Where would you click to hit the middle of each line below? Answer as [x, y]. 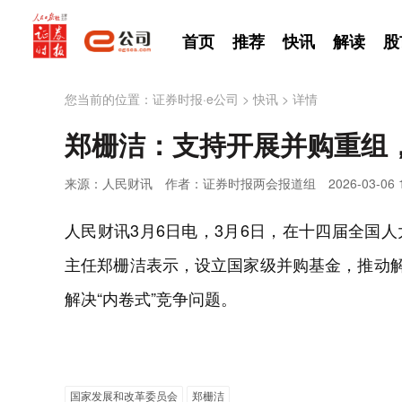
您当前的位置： [109, 99]
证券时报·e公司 [196, 99]
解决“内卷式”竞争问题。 [151, 298]
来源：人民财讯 [109, 183]
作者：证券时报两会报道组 [240, 183]
